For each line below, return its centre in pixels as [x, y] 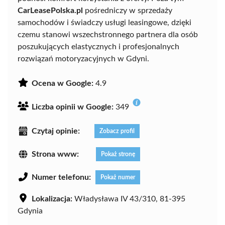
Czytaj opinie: [56, 131]
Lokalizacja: [52, 199]
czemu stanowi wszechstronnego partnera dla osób [108, 35]
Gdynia [30, 211]
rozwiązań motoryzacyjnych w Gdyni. [83, 59]
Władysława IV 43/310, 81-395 [129, 199]
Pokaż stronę [118, 154]
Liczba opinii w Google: [73, 107]
